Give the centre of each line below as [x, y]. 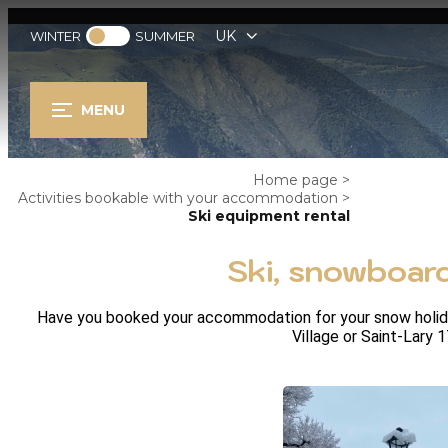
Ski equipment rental [269, 216]
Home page [295, 180]
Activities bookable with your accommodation [178, 198]
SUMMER [165, 36]
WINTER [55, 36]
